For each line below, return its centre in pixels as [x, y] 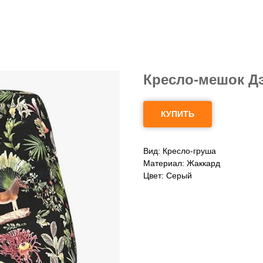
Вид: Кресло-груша [180, 151]
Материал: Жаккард [182, 163]
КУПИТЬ [178, 114]
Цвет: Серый [168, 176]
